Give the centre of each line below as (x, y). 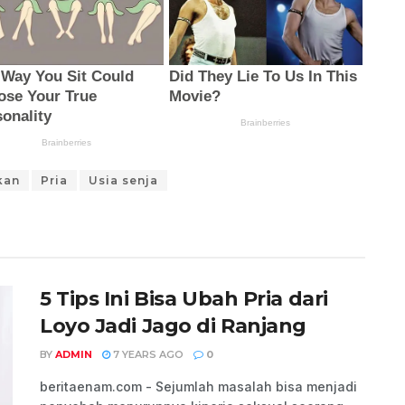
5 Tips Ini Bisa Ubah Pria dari (184, 299)
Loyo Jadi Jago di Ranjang (173, 326)
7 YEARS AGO (147, 355)
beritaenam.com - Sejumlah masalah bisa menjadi (198, 387)
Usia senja (123, 181)
